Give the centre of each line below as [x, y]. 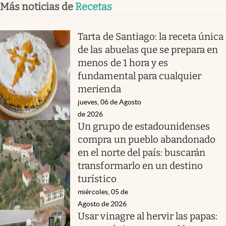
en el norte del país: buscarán [142, 152]
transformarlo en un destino [140, 165]
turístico [97, 179]
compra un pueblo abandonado [147, 139]
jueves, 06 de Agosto [110, 102]
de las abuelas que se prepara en [148, 49]
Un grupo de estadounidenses [144, 126]
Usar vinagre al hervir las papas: [148, 216]
